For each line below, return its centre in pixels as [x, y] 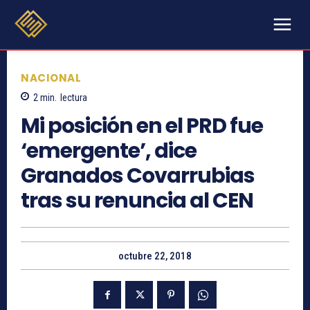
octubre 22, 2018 [155, 256]
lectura [74, 98]
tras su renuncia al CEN [137, 201]
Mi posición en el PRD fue [142, 126]
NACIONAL [51, 77]
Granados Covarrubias [138, 176]
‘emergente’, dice [109, 151]
